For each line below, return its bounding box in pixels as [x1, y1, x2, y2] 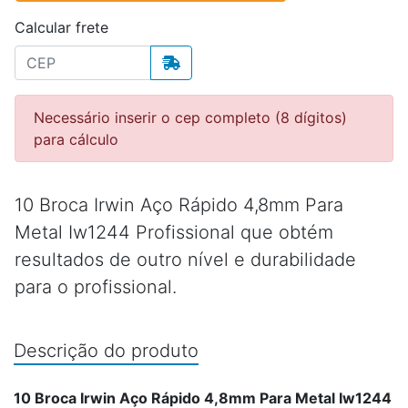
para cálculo [34, 129, 118, 148]
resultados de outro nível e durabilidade [15, 248, 356, 270]
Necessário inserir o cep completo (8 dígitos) [34, 107, 347, 127]
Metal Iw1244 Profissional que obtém [15, 220, 333, 243]
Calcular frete [15, 17, 108, 36]
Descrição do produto [14, 339, 199, 362]
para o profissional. [15, 275, 177, 298]
